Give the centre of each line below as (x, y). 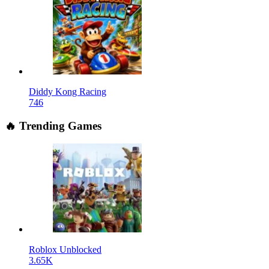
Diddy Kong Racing (68, 92)
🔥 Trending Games (53, 125)
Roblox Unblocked (65, 250)
